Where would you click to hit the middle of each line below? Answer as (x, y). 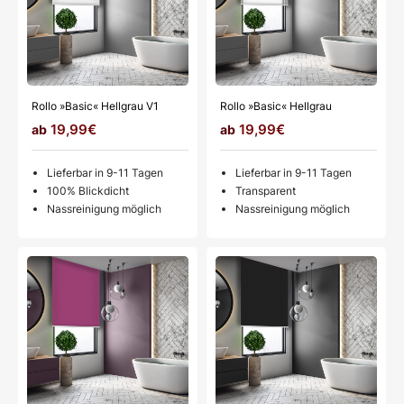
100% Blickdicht (88, 191)
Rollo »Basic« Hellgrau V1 (95, 106)
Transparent (266, 191)
